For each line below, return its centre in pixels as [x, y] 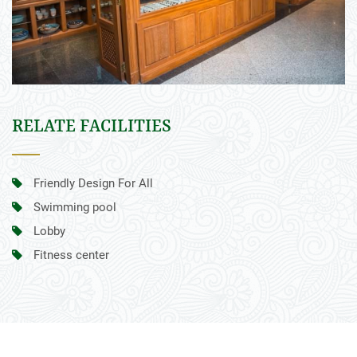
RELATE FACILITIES [92, 127]
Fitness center [70, 255]
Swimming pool [73, 207]
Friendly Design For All [92, 183]
